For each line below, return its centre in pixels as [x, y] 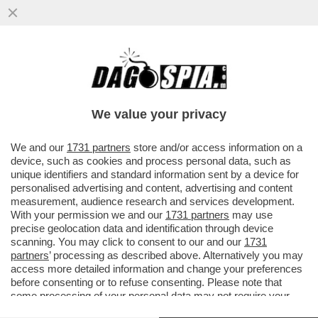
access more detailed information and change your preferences [157, 269]
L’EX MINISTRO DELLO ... [94, 101]
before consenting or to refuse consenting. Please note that [146, 282]
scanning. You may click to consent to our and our [127, 242]
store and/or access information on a [216, 147]
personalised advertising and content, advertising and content [152, 188]
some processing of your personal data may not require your [150, 296]
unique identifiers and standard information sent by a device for [155, 174]
